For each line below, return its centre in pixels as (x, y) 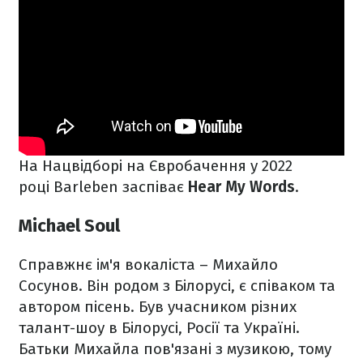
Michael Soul (69, 225)
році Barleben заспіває (103, 186)
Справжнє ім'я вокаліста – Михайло (148, 265)
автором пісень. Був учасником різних (158, 307)
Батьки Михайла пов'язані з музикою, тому (175, 349)
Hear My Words (241, 186)
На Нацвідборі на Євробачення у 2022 (156, 165)
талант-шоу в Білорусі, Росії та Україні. (159, 328)
